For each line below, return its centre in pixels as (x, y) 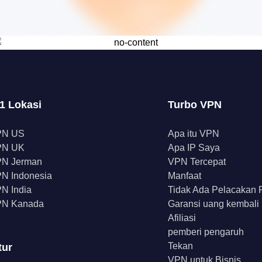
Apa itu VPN (194, 134)
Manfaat (185, 176)
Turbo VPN (195, 105)
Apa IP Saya (194, 148)
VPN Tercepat (197, 162)
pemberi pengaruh (206, 232)
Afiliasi (182, 218)
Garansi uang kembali (213, 204)
